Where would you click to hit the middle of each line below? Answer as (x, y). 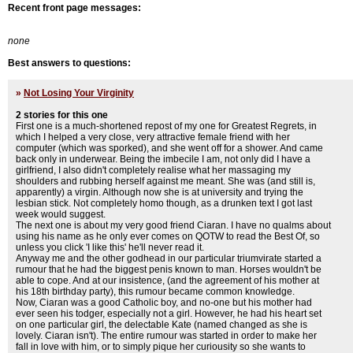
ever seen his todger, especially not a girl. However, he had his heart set (169, 314)
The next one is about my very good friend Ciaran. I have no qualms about (173, 225)
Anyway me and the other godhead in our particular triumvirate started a (169, 258)
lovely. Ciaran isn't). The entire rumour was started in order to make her (166, 336)
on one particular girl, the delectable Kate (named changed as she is (162, 325)
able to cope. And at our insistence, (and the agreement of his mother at (167, 281)
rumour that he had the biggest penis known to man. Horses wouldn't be (169, 269)
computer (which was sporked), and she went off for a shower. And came (169, 148)
